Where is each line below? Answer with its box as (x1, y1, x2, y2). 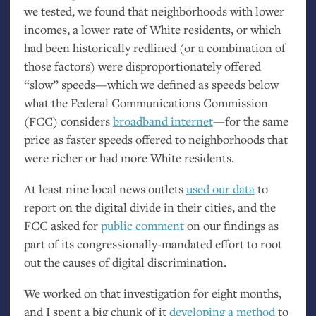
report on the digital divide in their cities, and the (23, 199, 276, 216)
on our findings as (183, 217, 279, 234)
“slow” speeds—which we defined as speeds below (23, 76, 279, 93)
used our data (186, 181, 255, 197)
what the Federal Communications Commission (23, 95, 268, 111)
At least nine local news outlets (23, 181, 186, 197)
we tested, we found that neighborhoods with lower (23, 3, 284, 20)
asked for (47, 217, 101, 234)
